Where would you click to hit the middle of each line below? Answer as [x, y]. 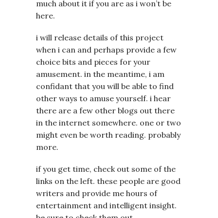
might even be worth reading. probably [108, 135]
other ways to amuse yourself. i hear [103, 98]
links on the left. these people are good [108, 181]
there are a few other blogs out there [105, 110]
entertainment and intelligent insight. [106, 205]
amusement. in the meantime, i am [100, 74]
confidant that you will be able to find [105, 86]
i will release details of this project [100, 37]
